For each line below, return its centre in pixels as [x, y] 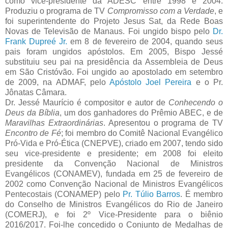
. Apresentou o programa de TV [163, 123]
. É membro [202, 194]
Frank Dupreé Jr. [36, 42]
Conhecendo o [196, 103]
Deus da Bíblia [32, 113]
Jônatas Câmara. [36, 93]
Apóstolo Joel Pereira [151, 82]
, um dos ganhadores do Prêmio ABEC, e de [141, 113]
